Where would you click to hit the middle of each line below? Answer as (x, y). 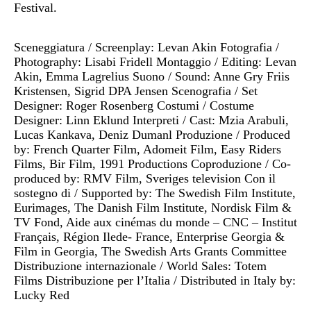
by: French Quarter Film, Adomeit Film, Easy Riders (148, 149)
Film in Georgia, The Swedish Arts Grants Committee (150, 251)
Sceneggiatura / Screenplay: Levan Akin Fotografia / (146, 47)
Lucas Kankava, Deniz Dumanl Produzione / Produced (152, 134)
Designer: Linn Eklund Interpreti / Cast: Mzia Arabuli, (151, 120)
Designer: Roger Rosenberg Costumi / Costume (134, 105)
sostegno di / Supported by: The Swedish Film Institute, (155, 193)
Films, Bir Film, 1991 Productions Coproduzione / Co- (152, 163)
